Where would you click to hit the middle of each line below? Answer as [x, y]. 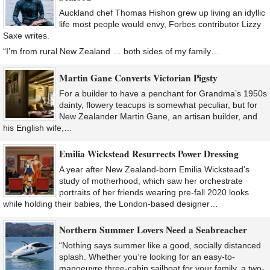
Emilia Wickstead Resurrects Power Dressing [149, 154]
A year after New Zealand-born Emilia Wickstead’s [154, 169]
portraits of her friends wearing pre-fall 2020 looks [154, 192]
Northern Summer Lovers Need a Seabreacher [153, 230]
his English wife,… [38, 127]
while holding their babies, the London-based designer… [111, 204]
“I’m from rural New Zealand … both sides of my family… [111, 52]
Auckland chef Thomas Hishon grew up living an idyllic [162, 13]
